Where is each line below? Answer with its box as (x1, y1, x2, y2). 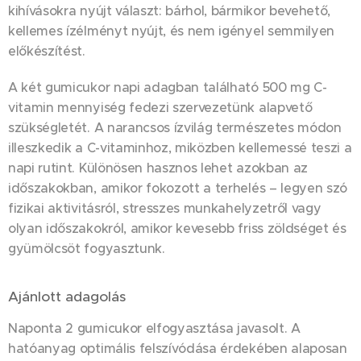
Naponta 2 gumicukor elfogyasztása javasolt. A (8, 320, 301, 336)
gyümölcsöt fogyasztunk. (8, 240, 165, 256)
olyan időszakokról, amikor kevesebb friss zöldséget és (8, 220, 346, 236)
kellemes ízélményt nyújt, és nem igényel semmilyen (8, 23, 334, 39)
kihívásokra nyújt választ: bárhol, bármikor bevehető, (8, 2, 331, 19)
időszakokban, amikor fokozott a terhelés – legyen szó (8, 180, 348, 196)
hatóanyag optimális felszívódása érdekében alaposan (8, 340, 347, 356)
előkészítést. (8, 43, 85, 59)
